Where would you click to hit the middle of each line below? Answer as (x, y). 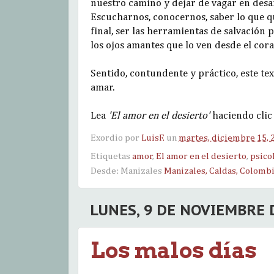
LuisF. (153, 138)
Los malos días (174, 250)
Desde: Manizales (127, 171)
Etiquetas (111, 156)
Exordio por (116, 138)
